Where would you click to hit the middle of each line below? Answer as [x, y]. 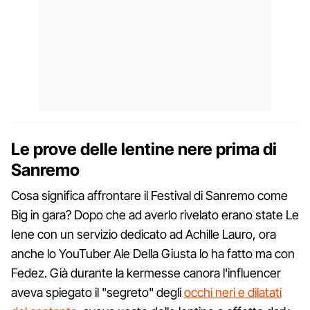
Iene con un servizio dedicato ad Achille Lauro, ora [144, 234]
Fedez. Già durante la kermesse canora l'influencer [146, 273]
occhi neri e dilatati [233, 292]
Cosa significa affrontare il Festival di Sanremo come [149, 195]
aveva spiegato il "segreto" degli [98, 292]
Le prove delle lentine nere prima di [144, 149]
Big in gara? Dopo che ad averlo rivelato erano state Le [155, 215]
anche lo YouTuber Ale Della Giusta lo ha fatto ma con [153, 253]
